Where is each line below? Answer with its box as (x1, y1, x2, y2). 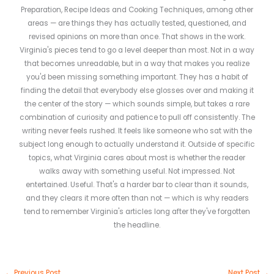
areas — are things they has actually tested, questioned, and (28, 18, 246, 28)
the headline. (114, 220, 160, 230)
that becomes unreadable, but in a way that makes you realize (24, 58, 250, 68)
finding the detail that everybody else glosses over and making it (20, 85, 254, 95)
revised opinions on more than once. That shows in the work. (29, 31, 245, 42)
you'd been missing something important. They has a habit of (26, 72, 248, 82)
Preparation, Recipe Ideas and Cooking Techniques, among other (21, 4, 253, 15)
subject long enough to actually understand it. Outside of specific (19, 139, 255, 149)
